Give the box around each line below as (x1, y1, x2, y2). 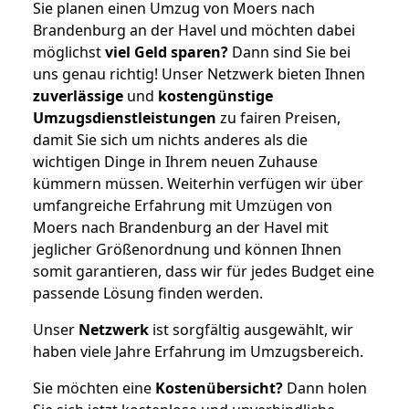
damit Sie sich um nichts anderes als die (33, 129, 308, 150)
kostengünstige (158, 85, 273, 106)
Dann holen (283, 377, 367, 398)
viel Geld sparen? (105, 41, 228, 62)
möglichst (33, 41, 105, 62)
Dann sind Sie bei (228, 41, 351, 62)
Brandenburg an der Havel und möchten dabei (33, 19, 355, 40)
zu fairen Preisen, (216, 107, 341, 128)
